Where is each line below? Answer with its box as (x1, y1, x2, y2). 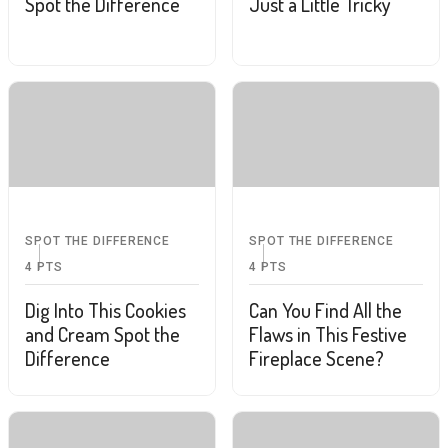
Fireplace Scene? (249, 345, 384, 372)
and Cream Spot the (25, 321, 180, 348)
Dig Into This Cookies (25, 297, 186, 324)
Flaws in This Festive (249, 321, 407, 348)
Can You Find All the (249, 297, 402, 324)
